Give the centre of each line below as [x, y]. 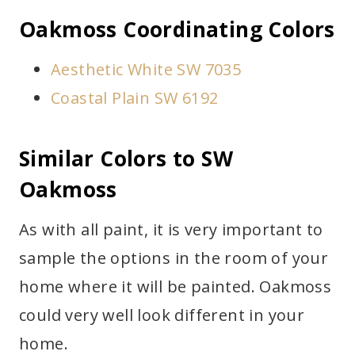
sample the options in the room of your [174, 258]
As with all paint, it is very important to [171, 230]
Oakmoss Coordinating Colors [177, 30]
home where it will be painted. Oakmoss [176, 287]
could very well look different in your [162, 315]
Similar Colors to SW [126, 159]
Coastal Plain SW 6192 [135, 98]
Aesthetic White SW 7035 [146, 70]
